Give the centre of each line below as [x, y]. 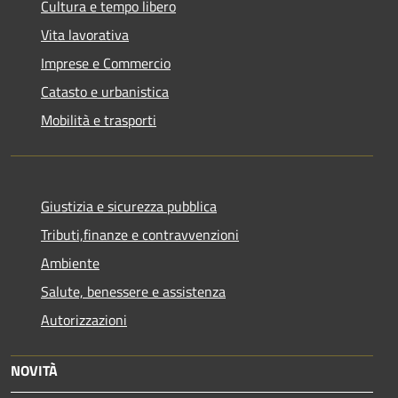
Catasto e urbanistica [105, 92]
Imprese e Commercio [106, 64]
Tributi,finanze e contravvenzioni [140, 235]
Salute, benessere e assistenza [133, 292]
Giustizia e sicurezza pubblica [129, 207]
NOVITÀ [34, 371]
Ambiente [70, 263]
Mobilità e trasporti [99, 120]
